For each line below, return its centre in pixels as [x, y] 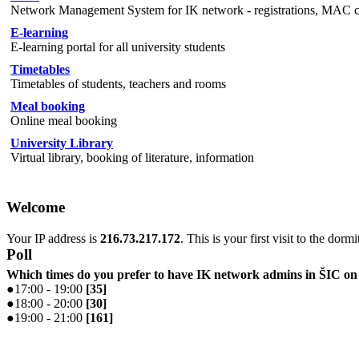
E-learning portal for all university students [118, 47]
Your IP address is [53, 238]
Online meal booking [64, 121]
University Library [62, 143]
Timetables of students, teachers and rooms [118, 84]
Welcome [36, 208]
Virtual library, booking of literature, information [132, 158]
